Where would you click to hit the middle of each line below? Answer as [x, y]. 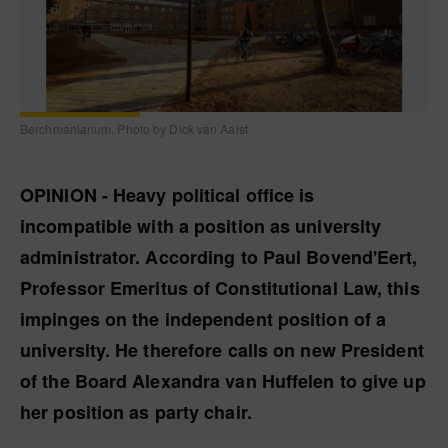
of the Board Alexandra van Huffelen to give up [223, 381]
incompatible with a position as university [201, 226]
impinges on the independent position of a [203, 319]
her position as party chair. [136, 412]
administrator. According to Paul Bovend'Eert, [219, 257]
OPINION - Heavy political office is [167, 195]
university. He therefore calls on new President [222, 350]
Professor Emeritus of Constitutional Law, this [220, 288]
